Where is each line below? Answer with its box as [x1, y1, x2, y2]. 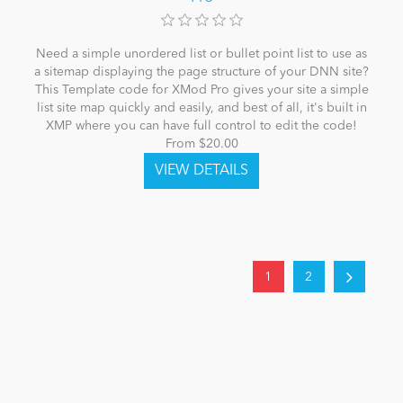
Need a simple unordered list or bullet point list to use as [36, 48, 367, 61]
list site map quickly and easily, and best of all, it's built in [36, 102, 367, 115]
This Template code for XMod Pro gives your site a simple [34, 84, 369, 97]
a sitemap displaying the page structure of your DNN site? [34, 66, 369, 79]
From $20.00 [165, 138, 238, 151]
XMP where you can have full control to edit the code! [46, 120, 357, 133]
